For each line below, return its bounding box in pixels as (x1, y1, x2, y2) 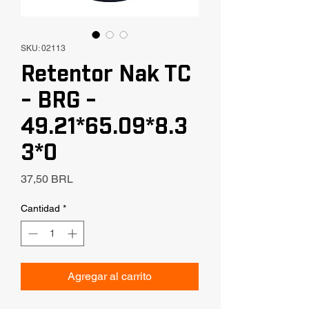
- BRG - (21, 90, 97, 113)
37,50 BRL (21, 172, 73, 186)
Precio (72, 172, 104, 186)
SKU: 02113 (21, 43, 66, 54)
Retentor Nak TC (21, 64, 191, 87)
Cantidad (21, 203, 60, 215)
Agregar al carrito (68, 270, 152, 283)
